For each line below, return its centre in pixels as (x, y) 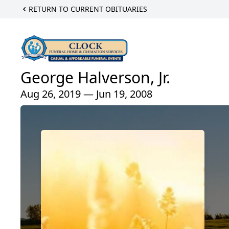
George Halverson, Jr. (95, 78)
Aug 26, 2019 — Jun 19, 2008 (86, 94)
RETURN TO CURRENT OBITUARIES (88, 9)
